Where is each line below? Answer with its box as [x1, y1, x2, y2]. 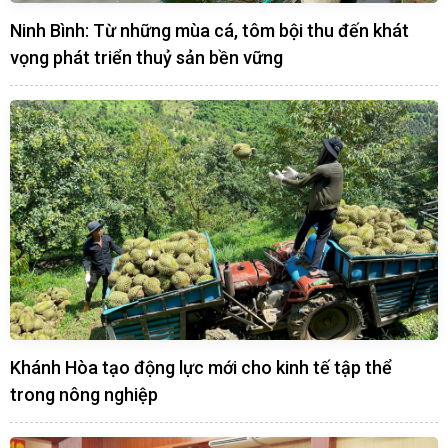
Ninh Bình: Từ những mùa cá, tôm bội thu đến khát [10, 19, 409, 41]
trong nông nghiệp [10, 384, 158, 406]
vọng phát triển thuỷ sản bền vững [10, 46, 283, 68]
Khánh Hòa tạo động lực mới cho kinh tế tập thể [10, 357, 392, 379]
